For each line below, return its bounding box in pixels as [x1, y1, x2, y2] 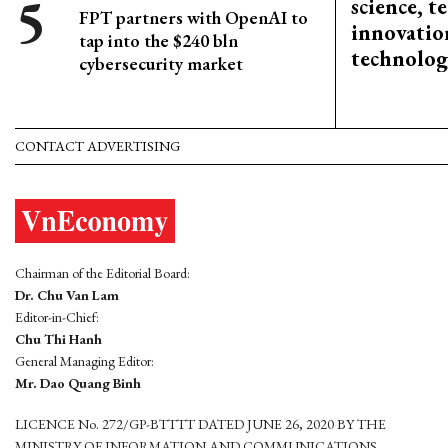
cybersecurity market [79, 52, 243, 75]
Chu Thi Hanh [15, 329, 102, 348]
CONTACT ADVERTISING [15, 137, 180, 156]
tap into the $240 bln [79, 29, 238, 52]
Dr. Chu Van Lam [15, 285, 119, 304]
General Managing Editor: [15, 351, 154, 370]
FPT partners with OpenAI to [79, 6, 308, 29]
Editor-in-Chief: [15, 307, 99, 326]
